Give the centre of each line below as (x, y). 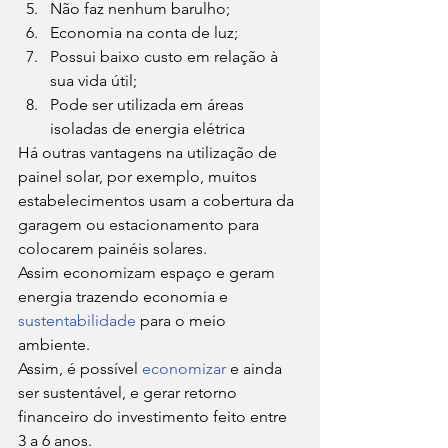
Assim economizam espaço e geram (148, 272)
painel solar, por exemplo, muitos (139, 176)
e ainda (256, 368)
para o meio (183, 320)
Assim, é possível (80, 368)
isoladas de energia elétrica (149, 128)
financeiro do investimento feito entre (154, 416)
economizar (184, 368)
